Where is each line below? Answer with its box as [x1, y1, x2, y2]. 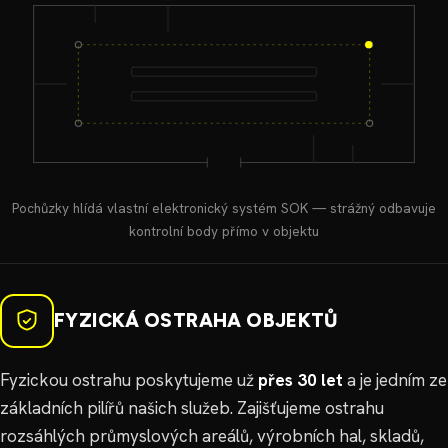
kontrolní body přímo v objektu [129, 221, 319, 240]
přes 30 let [258, 368, 343, 391]
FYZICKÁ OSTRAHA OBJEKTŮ [54, 308, 338, 332]
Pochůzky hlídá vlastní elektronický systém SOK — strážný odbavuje [12, 198, 436, 217]
